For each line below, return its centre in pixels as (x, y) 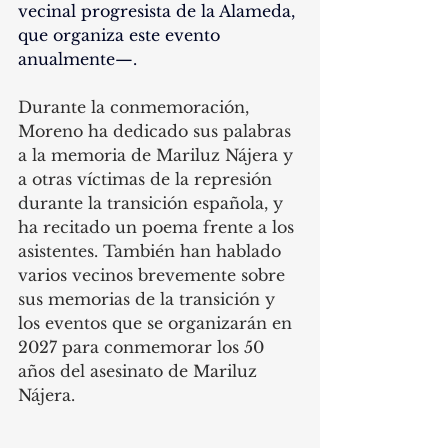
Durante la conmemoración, (136, 107)
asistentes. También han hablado (152, 251)
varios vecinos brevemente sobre (154, 275)
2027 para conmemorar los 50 (143, 347)
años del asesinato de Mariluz (140, 371)
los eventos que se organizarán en (157, 323)
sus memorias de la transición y (149, 299)
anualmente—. (80, 59)
